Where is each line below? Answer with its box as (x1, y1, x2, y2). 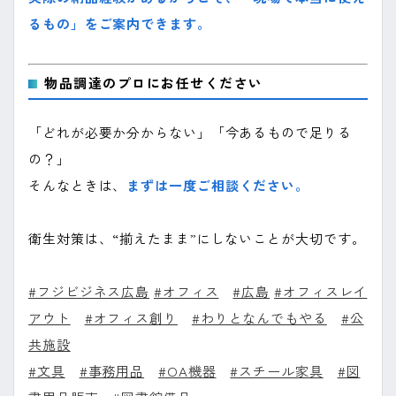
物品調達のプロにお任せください (44, 72, 263, 92)
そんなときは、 (28, 176, 127, 194)
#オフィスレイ (274, 282, 368, 301)
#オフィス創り (84, 308, 178, 327)
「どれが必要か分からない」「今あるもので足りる (28, 123, 352, 141)
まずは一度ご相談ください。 (126, 176, 310, 194)
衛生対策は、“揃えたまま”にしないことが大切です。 (28, 229, 366, 247)
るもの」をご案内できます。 (28, 13, 211, 33)
